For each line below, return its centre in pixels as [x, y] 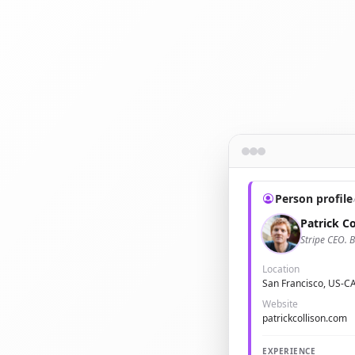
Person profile [314, 198]
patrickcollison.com [305, 318]
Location [281, 269]
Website [280, 304]
